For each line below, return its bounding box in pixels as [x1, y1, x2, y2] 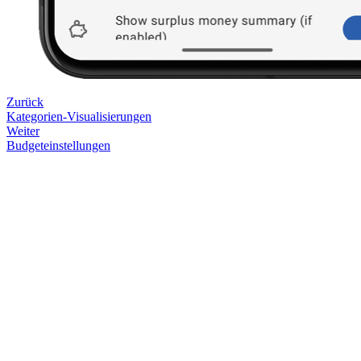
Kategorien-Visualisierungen [6, 109, 151, 123]
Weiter [6, 123, 39, 138]
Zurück [6, 94, 44, 109]
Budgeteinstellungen [6, 138, 110, 152]
